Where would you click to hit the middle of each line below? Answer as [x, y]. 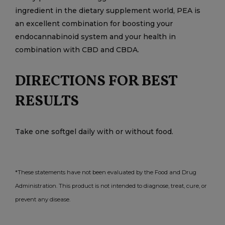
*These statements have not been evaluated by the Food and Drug [106, 172]
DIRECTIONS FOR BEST [96, 81]
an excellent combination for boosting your [94, 24]
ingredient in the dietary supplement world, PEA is [108, 11]
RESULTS [48, 101]
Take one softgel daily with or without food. [96, 132]
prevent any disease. [43, 199]
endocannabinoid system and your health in [95, 37]
